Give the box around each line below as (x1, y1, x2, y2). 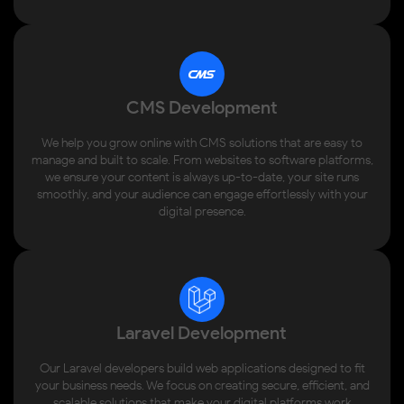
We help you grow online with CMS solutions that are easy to (41, 135, 363, 151)
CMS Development (125, 96, 278, 119)
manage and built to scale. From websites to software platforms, (31, 152, 373, 169)
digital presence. (158, 204, 246, 220)
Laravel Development (116, 322, 288, 344)
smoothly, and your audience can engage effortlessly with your (36, 187, 368, 203)
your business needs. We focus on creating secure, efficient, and (34, 378, 370, 394)
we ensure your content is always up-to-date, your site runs (45, 170, 359, 186)
